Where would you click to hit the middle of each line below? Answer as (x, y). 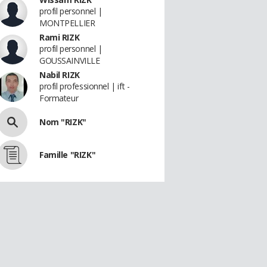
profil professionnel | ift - (85, 86)
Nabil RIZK (60, 75)
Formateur (59, 98)
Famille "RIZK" (68, 155)
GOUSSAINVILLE (70, 60)
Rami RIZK (60, 37)
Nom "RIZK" (63, 122)
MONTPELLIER (67, 23)
